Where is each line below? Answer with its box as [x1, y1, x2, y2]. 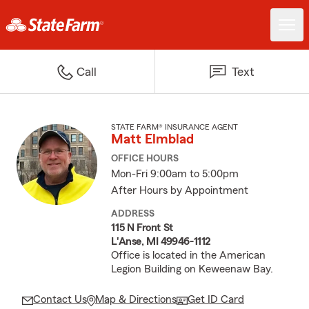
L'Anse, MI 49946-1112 [111, 236, 211, 247]
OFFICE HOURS [111, 154, 179, 163]
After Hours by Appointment [111, 185, 249, 196]
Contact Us [33, 294, 87, 305]
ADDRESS [111, 209, 155, 219]
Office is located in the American [111, 250, 266, 261]
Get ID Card [188, 294, 244, 305]
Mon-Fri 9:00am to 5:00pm [111, 168, 239, 179]
